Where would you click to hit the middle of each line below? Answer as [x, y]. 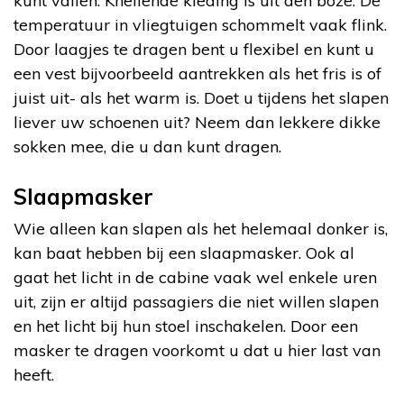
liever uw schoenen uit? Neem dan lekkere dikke [197, 122]
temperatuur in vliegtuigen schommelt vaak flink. [200, 24]
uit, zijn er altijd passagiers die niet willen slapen [196, 301]
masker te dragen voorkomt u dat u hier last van [197, 350]
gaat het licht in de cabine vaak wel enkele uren [195, 277]
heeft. [34, 374]
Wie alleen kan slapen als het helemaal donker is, [201, 228]
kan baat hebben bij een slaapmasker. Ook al [184, 252]
